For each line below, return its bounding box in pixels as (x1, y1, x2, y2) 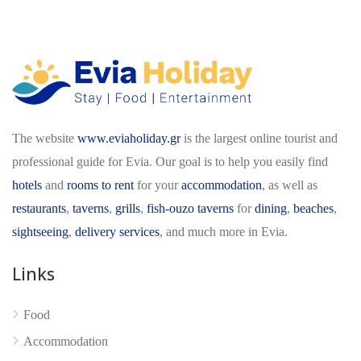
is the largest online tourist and (180, 131, 338, 145)
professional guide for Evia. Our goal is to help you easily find (12, 154, 328, 168)
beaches (293, 201, 334, 215)
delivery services (75, 224, 160, 239)
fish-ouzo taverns (147, 201, 234, 215)
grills (115, 201, 140, 215)
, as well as (262, 177, 317, 192)
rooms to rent (67, 177, 134, 192)
